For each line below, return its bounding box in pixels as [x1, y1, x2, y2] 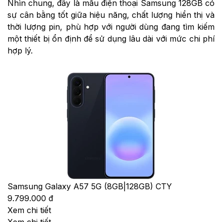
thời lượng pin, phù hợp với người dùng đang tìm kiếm [7, 22, 215, 32]
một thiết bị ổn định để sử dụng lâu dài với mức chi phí [7, 34, 215, 44]
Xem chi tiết [7, 205, 51, 216]
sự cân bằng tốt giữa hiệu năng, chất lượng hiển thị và [7, 10, 215, 20]
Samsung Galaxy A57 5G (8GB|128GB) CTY [7, 181, 172, 192]
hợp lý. [7, 46, 33, 56]
